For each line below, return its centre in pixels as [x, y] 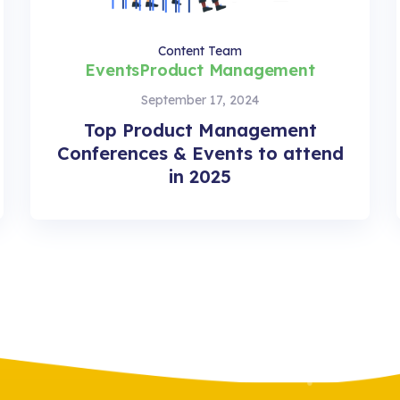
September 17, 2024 [200, 100]
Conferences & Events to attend [200, 153]
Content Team [200, 50]
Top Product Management [200, 129]
